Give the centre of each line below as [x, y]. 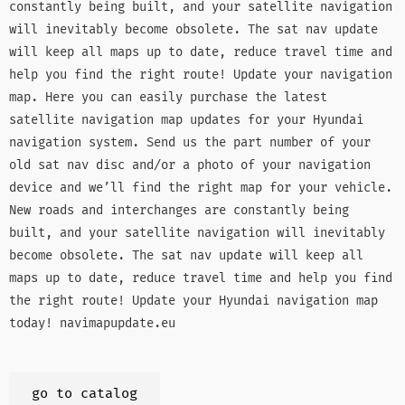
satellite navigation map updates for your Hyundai [186, 120]
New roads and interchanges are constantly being [179, 211]
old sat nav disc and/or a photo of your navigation [190, 165]
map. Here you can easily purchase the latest [168, 98]
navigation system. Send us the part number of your [190, 143]
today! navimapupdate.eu [92, 324]
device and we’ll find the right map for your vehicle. [201, 188]
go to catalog [85, 394]
